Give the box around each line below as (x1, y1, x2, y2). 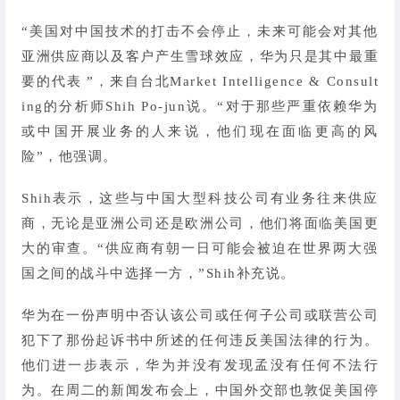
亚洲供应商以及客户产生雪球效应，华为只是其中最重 (21, 48, 379, 63)
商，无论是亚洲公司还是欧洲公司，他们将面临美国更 (21, 215, 379, 230)
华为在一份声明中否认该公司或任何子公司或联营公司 (21, 308, 379, 323)
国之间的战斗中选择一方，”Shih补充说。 (21, 265, 296, 280)
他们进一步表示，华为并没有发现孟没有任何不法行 (21, 358, 379, 373)
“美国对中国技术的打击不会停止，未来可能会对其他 (21, 23, 379, 38)
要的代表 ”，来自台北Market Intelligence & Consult (21, 73, 379, 88)
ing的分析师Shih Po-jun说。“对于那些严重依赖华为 (21, 98, 379, 113)
